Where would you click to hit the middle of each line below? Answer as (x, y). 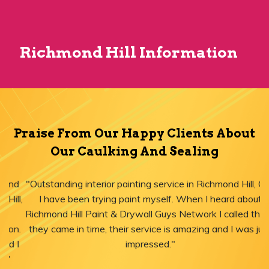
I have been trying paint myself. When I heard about (134, 199)
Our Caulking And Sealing (134, 152)
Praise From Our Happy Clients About (134, 134)
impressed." (134, 244)
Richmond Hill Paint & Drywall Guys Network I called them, (134, 214)
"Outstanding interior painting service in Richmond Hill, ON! (134, 184)
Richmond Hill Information (129, 53)
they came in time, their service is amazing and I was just (134, 229)
